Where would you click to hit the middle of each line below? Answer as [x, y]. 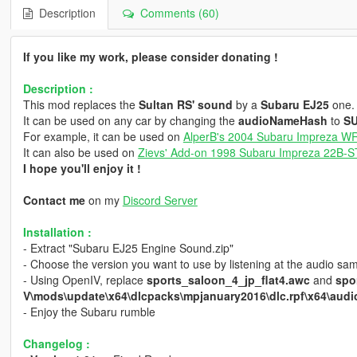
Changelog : [56, 343]
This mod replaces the [80, 104]
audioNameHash [282, 120]
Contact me [54, 200]
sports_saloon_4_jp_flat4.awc [228, 279]
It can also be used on [80, 152]
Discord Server [160, 200]
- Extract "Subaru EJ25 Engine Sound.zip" [128, 247]
